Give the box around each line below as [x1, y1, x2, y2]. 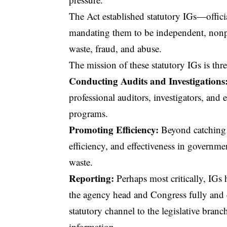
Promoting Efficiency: [69, 122, 159, 136]
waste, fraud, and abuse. [69, 42, 162, 55]
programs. [69, 106, 108, 120]
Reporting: [69, 171, 115, 185]
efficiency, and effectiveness [69, 139, 175, 152]
